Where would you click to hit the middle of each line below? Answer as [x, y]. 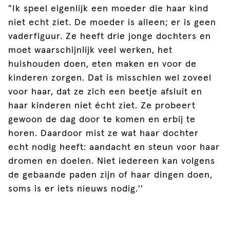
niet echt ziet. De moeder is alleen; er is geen [112, 22]
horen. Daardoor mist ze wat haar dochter [103, 133]
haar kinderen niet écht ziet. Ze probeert [102, 106]
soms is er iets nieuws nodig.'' [76, 189]
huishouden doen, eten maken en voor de [102, 64]
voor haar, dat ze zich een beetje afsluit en [105, 92]
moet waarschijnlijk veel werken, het [90, 50]
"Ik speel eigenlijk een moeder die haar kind [108, 8]
